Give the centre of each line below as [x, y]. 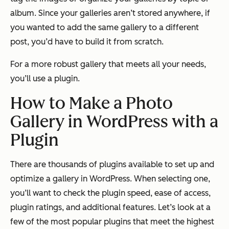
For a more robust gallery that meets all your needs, [108, 64]
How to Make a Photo [91, 103]
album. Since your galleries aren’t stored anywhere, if [110, 13]
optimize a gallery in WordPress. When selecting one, [110, 178]
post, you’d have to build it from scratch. [88, 41]
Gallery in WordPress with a [114, 121]
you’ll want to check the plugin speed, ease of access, [110, 193]
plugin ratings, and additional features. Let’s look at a [110, 207]
